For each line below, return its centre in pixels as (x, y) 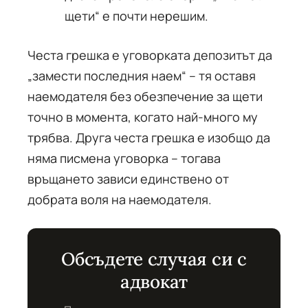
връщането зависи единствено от (128, 179)
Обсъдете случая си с (154, 259)
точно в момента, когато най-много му (143, 117)
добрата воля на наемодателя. (120, 199)
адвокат (154, 282)
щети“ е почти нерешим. (136, 16)
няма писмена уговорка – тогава (124, 158)
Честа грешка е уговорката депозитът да (150, 55)
